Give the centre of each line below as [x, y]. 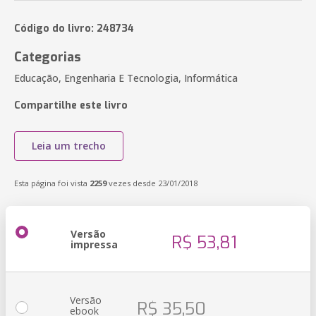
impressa [94, 244]
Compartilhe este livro [71, 105]
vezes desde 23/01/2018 [152, 183]
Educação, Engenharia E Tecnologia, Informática [126, 78]
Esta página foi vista [52, 183]
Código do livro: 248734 [74, 29]
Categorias [48, 57]
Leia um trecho [69, 146]
